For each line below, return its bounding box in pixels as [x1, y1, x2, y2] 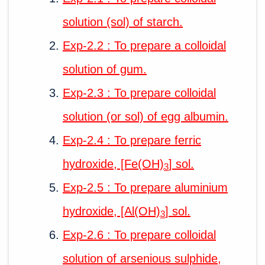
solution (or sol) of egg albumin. [63, 109, 228, 123]
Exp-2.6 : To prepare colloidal [63, 228, 216, 241]
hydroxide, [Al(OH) [63, 204, 160, 218]
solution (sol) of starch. [63, 15, 183, 28]
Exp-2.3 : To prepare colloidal [63, 86, 216, 99]
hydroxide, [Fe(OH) [63, 157, 164, 170]
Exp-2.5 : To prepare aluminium [63, 180, 228, 194]
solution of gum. [63, 62, 147, 76]
